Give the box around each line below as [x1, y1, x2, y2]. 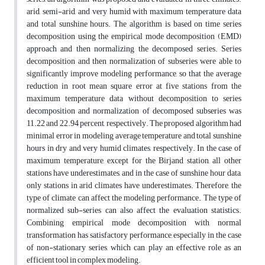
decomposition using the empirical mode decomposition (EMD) [27, 28, 241, 45]
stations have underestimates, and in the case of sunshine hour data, [27, 165, 241, 182]
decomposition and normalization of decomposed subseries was [27, 103, 241, 119]
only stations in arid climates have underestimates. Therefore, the [27, 177, 241, 194]
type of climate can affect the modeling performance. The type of [27, 190, 241, 206]
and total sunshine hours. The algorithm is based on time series [27, 16, 241, 33]
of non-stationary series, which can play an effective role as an [27, 240, 241, 256]
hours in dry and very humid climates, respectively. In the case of [27, 140, 241, 157]
